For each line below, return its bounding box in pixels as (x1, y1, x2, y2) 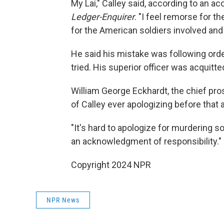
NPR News (46, 196, 79, 204)
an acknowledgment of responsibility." (71, 136, 221, 146)
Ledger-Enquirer (71, 11, 134, 22)
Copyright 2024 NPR (71, 159, 151, 170)
